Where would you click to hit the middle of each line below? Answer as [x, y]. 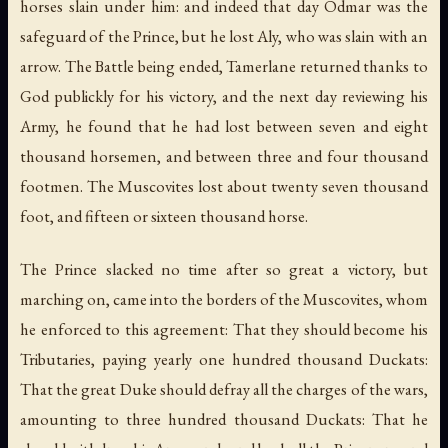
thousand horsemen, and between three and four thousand [224, 156]
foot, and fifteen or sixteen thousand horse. [164, 216]
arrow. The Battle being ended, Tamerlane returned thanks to [224, 66]
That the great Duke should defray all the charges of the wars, [224, 389]
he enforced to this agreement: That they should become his [224, 329]
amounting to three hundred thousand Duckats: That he [224, 419]
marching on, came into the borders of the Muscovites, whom [224, 299]
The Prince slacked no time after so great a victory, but [224, 269]
